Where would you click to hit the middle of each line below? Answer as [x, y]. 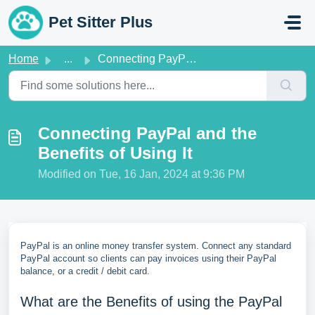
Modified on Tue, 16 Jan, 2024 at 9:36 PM [141, 174]
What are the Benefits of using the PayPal [151, 302]
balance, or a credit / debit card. [85, 271]
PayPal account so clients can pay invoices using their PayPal [148, 258]
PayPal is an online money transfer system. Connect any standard [156, 246]
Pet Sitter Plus [100, 22]
